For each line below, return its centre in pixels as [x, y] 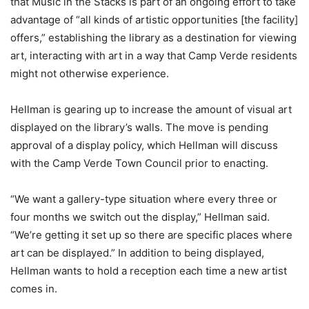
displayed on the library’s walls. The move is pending [139, 127]
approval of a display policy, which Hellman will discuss [144, 145]
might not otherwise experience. [90, 73]
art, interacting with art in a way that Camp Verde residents [154, 55]
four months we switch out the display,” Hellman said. [140, 217]
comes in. [34, 288]
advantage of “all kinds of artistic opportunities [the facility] [154, 19]
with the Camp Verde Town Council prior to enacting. [139, 163]
